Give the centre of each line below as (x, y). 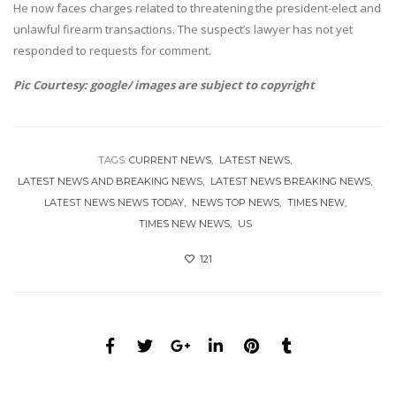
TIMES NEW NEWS (184, 224)
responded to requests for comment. (112, 51)
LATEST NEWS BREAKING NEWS (290, 182)
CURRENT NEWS (170, 160)
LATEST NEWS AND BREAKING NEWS (110, 182)
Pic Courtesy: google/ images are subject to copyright (164, 85)
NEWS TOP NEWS (235, 203)
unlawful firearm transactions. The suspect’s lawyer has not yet (183, 30)
